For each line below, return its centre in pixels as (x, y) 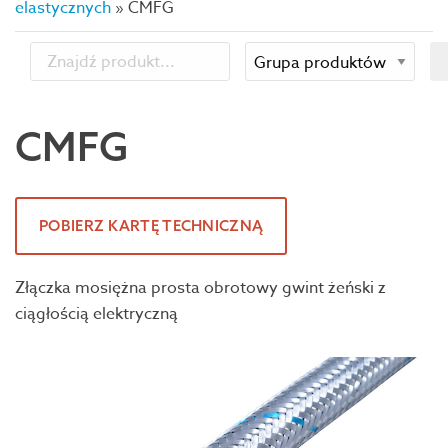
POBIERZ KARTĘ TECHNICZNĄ (151, 226)
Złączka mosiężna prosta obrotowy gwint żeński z (200, 288)
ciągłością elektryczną (96, 314)
